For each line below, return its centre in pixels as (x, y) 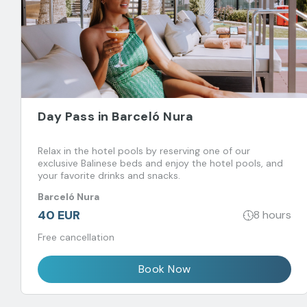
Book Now (164, 269)
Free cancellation (76, 237)
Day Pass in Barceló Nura (115, 116)
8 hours (272, 215)
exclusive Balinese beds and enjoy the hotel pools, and (160, 163)
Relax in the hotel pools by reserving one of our (144, 150)
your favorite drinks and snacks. (109, 175)
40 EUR (59, 215)
